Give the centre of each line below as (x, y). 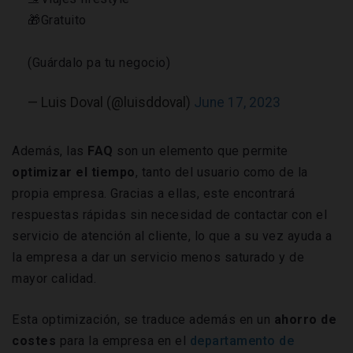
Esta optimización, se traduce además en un (143, 320)
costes (34, 341)
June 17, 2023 (237, 103)
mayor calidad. (54, 279)
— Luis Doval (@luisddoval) (111, 103)
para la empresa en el (123, 341)
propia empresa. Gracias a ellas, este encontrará (153, 194)
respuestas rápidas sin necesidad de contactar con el (169, 215)
